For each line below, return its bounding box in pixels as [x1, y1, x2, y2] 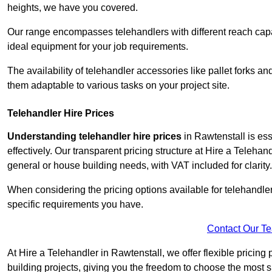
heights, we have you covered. [7, 2, 138, 13]
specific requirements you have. [7, 199, 143, 210]
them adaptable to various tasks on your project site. [7, 80, 229, 91]
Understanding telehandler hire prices [7, 131, 182, 142]
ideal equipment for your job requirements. [7, 41, 188, 52]
